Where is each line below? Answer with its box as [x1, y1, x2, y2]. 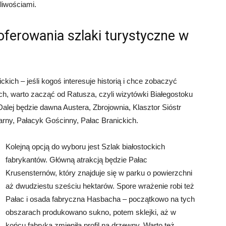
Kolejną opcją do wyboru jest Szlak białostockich [6, 142, 165, 151]
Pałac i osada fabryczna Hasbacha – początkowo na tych [6, 195, 195, 203]
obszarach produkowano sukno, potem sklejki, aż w [6, 208, 176, 216]
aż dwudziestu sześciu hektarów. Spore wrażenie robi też [6, 182, 194, 190]
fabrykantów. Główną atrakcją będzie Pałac [6, 155, 147, 164]
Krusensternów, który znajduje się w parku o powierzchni [6, 168, 192, 177]
